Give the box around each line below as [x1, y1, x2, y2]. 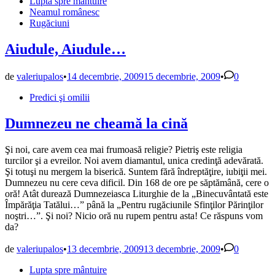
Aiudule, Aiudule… [5, 41, 126, 58]
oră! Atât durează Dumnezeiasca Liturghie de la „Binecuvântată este [5, 188, 268, 199]
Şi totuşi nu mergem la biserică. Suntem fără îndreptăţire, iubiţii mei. [5, 166, 267, 177]
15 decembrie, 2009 [144, 71, 220, 82]
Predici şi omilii [29, 92, 90, 103]
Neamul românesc [29, 7, 99, 18]
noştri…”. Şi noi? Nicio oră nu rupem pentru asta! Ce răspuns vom [5, 210, 263, 221]
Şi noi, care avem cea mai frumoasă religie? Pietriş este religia [5, 144, 242, 155]
